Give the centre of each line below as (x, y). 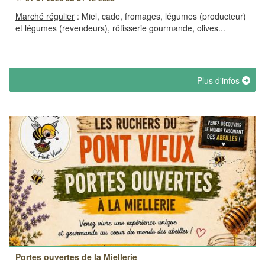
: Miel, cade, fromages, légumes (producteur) (160, 16)
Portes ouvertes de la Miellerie (76, 257)
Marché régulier (45, 16)
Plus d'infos (219, 80)
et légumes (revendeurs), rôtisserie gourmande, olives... (120, 28)
